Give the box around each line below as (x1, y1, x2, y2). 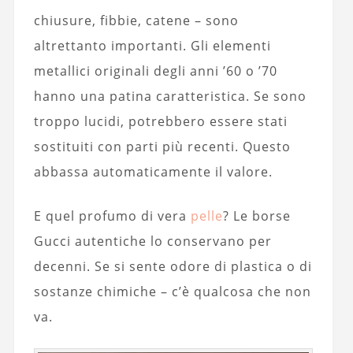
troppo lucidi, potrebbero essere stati (33, 113, 288, 131)
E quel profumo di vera (33, 207, 191, 225)
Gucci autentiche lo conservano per (33, 232, 272, 251)
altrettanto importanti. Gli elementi (33, 37, 271, 55)
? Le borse (222, 207, 291, 225)
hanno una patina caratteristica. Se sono (33, 87, 307, 106)
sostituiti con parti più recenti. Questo (33, 138, 291, 156)
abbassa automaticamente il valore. (33, 163, 273, 181)
